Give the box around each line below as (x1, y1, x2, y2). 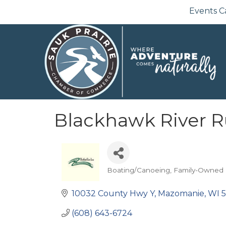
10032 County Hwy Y (72, 188, 154, 198)
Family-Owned (174, 165, 223, 174)
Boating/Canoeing (107, 165, 170, 174)
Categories (106, 172, 149, 182)
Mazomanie (158, 188, 204, 198)
